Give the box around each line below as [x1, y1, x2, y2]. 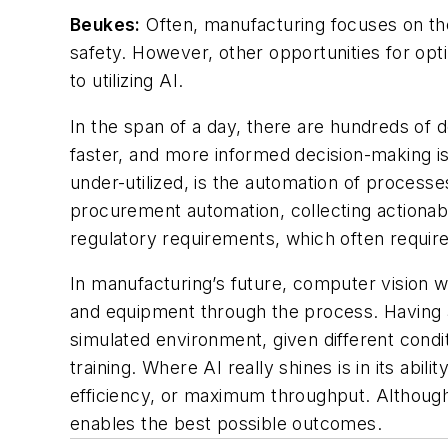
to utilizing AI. [70, 69, 184, 91]
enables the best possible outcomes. [70, 413, 388, 435]
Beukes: [70, 13, 141, 35]
